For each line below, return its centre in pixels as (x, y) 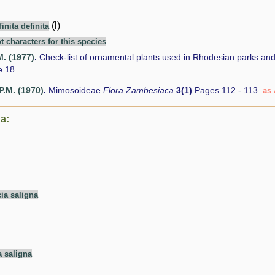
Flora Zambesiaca (140, 90)
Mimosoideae (76, 90)
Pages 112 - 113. (227, 90)
